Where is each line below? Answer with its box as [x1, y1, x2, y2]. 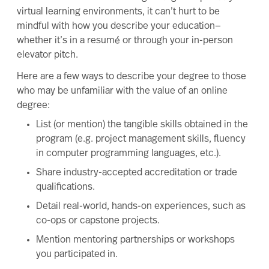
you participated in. [36, 250, 118, 259]
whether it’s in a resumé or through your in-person [17, 36, 233, 46]
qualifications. [36, 183, 95, 192]
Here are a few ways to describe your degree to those [17, 72, 246, 82]
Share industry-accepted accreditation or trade [36, 168, 237, 178]
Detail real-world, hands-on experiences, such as [36, 202, 246, 211]
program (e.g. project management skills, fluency [36, 134, 246, 144]
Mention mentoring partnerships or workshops [36, 235, 235, 245]
